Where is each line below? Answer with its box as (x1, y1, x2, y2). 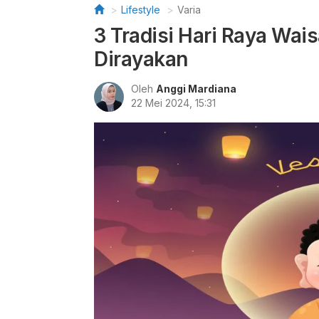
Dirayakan (94, 47, 188, 71)
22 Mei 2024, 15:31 (131, 97, 216, 109)
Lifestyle (121, 4, 160, 16)
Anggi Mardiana (156, 83, 236, 95)
